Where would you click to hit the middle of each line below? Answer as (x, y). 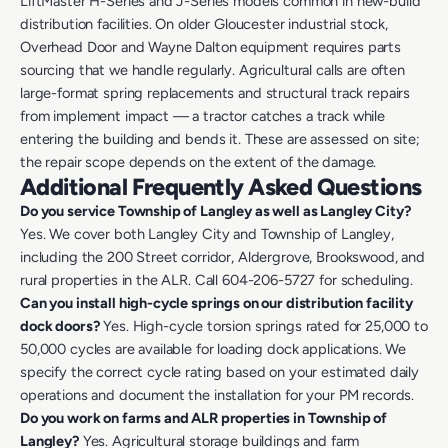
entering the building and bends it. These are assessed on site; (220, 139)
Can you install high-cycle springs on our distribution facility (216, 303)
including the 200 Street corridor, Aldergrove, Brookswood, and (222, 257)
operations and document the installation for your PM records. (217, 395)
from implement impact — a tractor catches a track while (202, 116)
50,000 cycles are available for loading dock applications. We (213, 349)
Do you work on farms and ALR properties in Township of (204, 418)
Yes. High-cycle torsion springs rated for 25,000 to (263, 326)
